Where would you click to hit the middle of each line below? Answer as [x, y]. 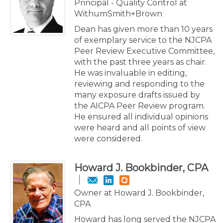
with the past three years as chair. [140, 62]
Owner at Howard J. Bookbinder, [139, 193]
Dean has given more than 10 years [143, 29]
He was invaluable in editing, [130, 73]
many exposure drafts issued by [137, 95]
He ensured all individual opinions [141, 116]
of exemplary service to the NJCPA [143, 40]
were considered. [108, 138]
